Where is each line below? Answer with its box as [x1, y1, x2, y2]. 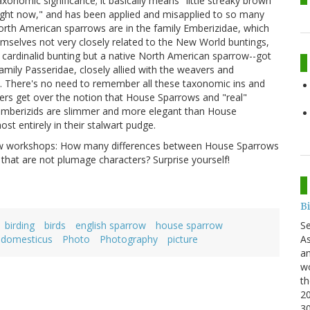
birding [5, 219, 35, 232]
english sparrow [75, 219, 146, 232]
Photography [100, 232, 158, 246]
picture [167, 232, 198, 246]
